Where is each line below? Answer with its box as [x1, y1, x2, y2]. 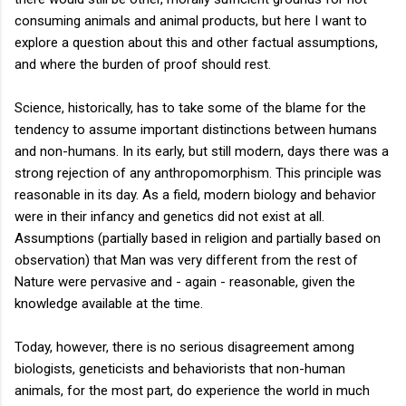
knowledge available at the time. [14, 295, 203, 312]
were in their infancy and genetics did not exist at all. [14, 208, 324, 225]
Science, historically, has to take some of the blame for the [14, 99, 366, 116]
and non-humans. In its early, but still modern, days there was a [14, 142, 389, 159]
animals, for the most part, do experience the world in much [14, 382, 370, 399]
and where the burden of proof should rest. [14, 55, 271, 72]
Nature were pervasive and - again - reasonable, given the [14, 273, 355, 290]
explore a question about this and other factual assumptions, [14, 34, 378, 51]
